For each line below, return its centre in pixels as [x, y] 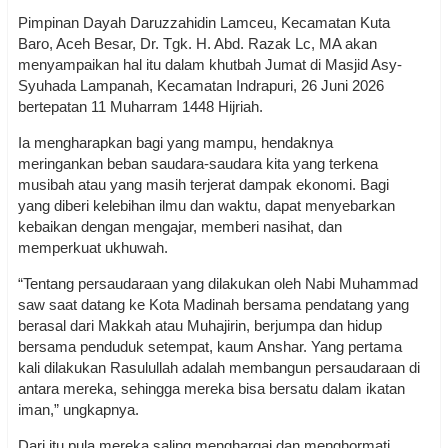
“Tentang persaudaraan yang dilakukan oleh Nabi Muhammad [218, 283]
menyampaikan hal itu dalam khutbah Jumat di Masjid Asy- [210, 64]
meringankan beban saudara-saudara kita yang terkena [198, 163]
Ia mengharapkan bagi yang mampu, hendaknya [175, 142]
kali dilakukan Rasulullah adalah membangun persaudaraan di [219, 367]
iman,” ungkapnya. [80, 409]
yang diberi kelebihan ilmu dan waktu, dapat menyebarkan [206, 205]
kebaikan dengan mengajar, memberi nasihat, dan [180, 226]
